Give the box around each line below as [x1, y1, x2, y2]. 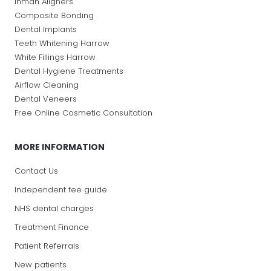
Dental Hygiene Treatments [14, 65, 123, 77]
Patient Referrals [14, 240, 79, 252]
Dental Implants [14, 23, 77, 35]
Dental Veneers [14, 93, 77, 105]
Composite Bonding [14, 9, 94, 21]
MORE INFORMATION [14, 140, 105, 153]
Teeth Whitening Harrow [14, 37, 109, 49]
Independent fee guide [14, 183, 107, 195]
